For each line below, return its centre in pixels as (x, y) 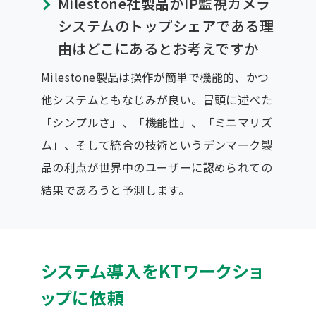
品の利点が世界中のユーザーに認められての (156, 167)
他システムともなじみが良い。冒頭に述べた (156, 99)
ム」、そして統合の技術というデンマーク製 (156, 144)
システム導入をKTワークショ (152, 270)
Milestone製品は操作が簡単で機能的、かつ (155, 77)
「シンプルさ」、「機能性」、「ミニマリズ (156, 122)
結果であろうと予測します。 (115, 189)
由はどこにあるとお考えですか (158, 48)
